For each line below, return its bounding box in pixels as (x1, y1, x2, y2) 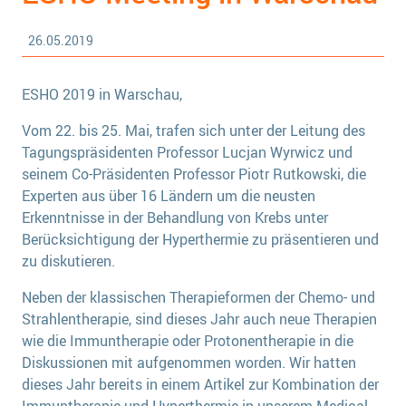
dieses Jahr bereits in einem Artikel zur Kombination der (22, 373, 379, 394)
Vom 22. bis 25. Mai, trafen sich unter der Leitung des (22, 120, 365, 140)
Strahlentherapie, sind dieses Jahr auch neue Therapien (22, 308, 377, 329)
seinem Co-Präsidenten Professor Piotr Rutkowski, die (22, 163, 366, 184)
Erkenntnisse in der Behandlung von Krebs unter (22, 207, 328, 227)
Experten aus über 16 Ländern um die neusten (22, 185, 315, 206)
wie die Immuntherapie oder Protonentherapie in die (22, 330, 353, 351)
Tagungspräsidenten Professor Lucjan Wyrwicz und (22, 141, 353, 162)
